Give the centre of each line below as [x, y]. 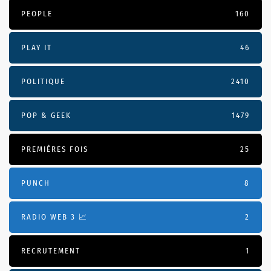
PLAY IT [37, 47]
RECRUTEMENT [51, 250]
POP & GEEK [46, 115]
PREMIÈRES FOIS [55, 149]
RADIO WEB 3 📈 [54, 217]
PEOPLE [37, 13]
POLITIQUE [43, 81]
